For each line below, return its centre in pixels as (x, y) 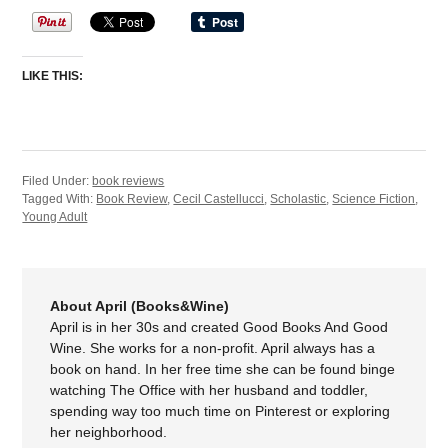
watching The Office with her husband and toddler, (209, 389)
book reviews (128, 180)
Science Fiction (374, 198)
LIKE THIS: (53, 75)
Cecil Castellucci (219, 198)
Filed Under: (57, 180)
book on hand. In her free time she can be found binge (223, 368)
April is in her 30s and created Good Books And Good (219, 326)
